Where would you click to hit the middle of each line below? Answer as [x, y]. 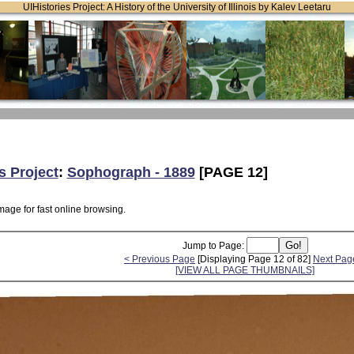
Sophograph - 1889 [131, 172]
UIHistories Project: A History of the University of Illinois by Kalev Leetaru [177, 7]
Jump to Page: [214, 245]
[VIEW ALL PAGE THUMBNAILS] [245, 270]
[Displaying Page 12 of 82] [254, 259]
